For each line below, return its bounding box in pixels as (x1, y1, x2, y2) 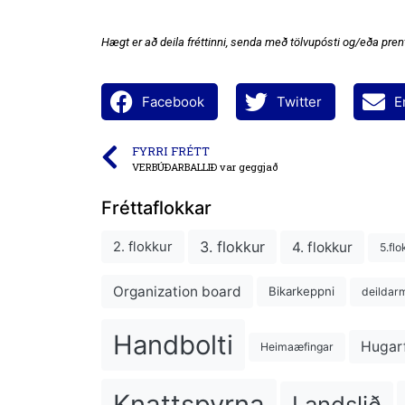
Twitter (277, 92, 322, 110)
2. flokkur (113, 239, 173, 256)
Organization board (113, 283, 241, 301)
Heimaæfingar (260, 340, 334, 354)
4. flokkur (292, 238, 353, 256)
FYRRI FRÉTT (132, 144, 210, 159)
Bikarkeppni (268, 284, 334, 299)
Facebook (142, 92, 204, 110)
